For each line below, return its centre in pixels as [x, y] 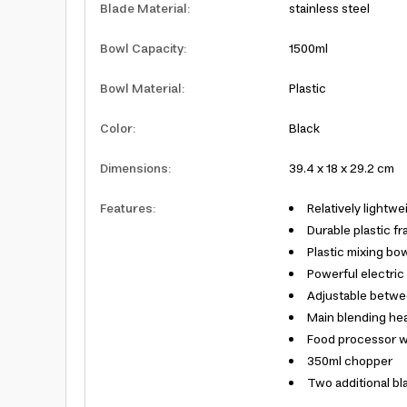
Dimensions [134, 169]
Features [126, 209]
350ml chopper [350, 362]
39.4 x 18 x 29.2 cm [342, 169]
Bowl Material [141, 89]
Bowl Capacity [142, 49]
